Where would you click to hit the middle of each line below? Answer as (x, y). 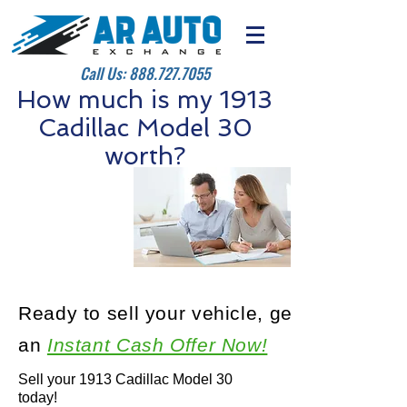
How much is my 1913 (145, 99)
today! (38, 397)
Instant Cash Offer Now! (157, 345)
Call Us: (104, 73)
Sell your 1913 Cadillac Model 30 (125, 379)
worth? (145, 156)
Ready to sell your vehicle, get (159, 313)
